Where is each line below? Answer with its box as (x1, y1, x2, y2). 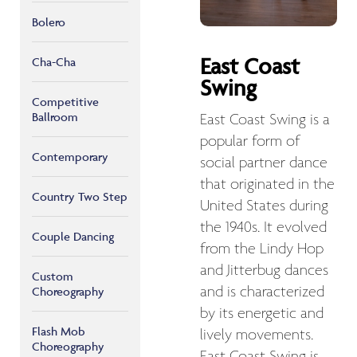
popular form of (200, 131, 300, 151)
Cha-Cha (32, 54, 76, 69)
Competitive (32, 94, 99, 109)
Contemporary (32, 149, 108, 164)
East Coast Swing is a (200, 110, 330, 130)
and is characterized (200, 282, 324, 302)
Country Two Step (32, 189, 127, 204)
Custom (32, 269, 73, 284)
